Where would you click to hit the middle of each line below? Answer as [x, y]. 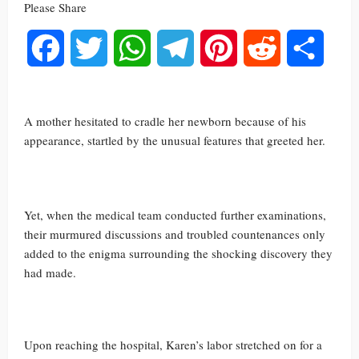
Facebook [89, 48]
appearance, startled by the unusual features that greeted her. [175, 140]
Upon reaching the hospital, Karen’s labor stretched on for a [173, 345]
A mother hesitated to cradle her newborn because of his [165, 121]
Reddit [297, 48]
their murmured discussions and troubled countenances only [175, 234]
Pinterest [259, 48]
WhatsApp [178, 48]
